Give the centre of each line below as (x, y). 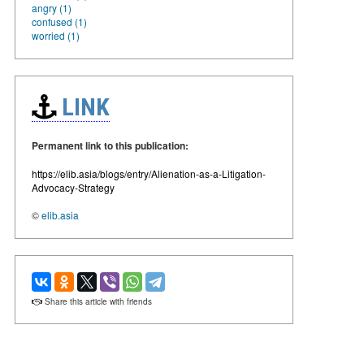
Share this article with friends (97, 301)
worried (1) (56, 35)
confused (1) (59, 21)
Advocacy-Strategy (73, 187)
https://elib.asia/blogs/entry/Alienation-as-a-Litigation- (149, 173)
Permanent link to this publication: (110, 145)
